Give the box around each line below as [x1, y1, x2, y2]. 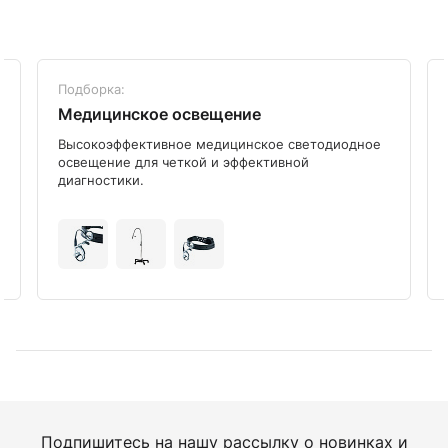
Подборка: [58, 80, 125, 97]
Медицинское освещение [58, 103, 261, 124]
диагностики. [58, 171, 144, 188]
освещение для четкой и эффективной [58, 153, 309, 170]
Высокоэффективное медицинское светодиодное [58, 135, 381, 152]
